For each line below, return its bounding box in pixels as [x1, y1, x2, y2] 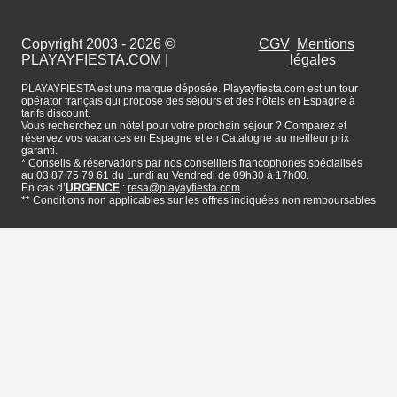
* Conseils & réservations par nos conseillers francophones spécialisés [21, 157, 362, 170]
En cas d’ [21, 182, 66, 195]
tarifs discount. [21, 107, 90, 121]
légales [289, 52, 336, 68]
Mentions [296, 36, 354, 52]
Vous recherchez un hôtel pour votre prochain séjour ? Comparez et [21, 120, 346, 133]
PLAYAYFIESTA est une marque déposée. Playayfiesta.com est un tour [21, 82, 358, 96]
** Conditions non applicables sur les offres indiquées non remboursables [21, 194, 376, 207]
